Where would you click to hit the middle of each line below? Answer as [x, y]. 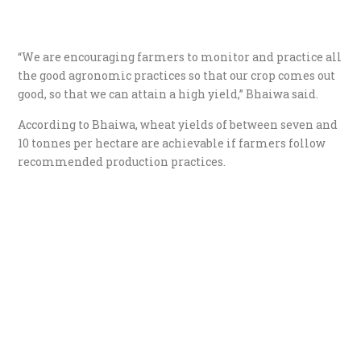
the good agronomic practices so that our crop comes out [177, 75]
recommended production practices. [122, 161]
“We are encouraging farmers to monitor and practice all [180, 56]
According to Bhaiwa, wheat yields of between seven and [178, 124]
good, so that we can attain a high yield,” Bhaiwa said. [168, 93]
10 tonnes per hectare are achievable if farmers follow [172, 143]
